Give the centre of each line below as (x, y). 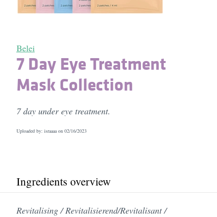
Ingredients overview (63, 181)
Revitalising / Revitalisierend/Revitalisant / (91, 210)
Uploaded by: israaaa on (40, 131)
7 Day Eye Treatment (91, 63)
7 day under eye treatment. (63, 111)
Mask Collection (75, 84)
